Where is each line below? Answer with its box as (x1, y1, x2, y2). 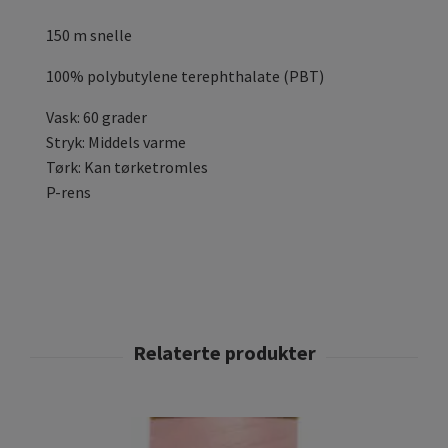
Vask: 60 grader (46, 107, 147, 128)
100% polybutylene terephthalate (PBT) (46, 66, 324, 87)
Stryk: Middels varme (46, 132, 186, 153)
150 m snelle (46, 25, 132, 46)
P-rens (46, 182, 91, 203)
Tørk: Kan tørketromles (46, 157, 208, 178)
